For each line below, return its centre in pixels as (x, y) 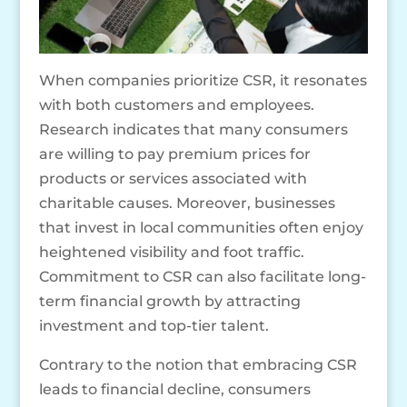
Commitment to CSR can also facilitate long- (202, 276)
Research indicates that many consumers (193, 129)
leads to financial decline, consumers (174, 389)
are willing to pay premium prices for (174, 154)
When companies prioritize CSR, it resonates (203, 80)
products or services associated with (173, 178)
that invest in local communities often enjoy (201, 227)
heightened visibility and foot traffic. (171, 252)
